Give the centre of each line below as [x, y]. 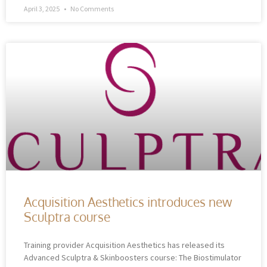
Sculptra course [67, 216]
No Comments [91, 8]
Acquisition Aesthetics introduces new [128, 201]
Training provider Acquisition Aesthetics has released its [124, 245]
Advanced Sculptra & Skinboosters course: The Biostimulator [133, 257]
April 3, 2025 [42, 8]
